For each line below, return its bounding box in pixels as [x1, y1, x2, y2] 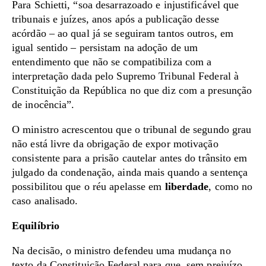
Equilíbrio [12, 220, 59, 232]
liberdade [164, 180, 209, 192]
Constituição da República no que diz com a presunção [12, 84, 252, 96]
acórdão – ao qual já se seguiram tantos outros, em [12, 27, 234, 39]
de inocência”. [12, 99, 75, 110]
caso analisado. [12, 195, 78, 207]
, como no [208, 180, 253, 192]
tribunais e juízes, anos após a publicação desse [12, 13, 219, 25]
